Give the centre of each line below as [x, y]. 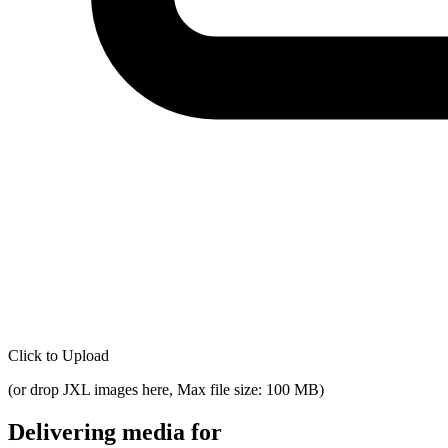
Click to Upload [58, 355]
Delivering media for [115, 431]
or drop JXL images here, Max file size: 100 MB [166, 389]
